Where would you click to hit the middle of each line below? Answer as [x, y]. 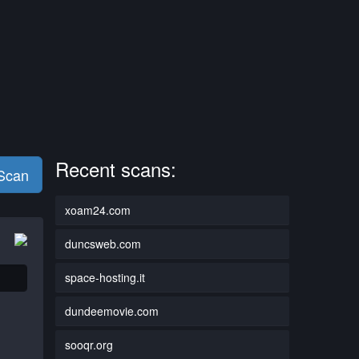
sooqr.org [89, 344]
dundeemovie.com [111, 311]
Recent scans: [115, 168]
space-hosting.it [105, 277]
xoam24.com [97, 210]
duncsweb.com [103, 243]
